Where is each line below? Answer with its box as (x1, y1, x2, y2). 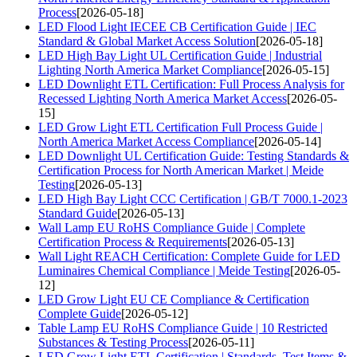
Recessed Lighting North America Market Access (38, 92, 287, 106)
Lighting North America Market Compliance (38, 63, 262, 77)
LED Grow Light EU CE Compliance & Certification (38, 292, 309, 307)
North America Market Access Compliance (38, 135, 254, 149)
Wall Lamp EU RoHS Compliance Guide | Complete (38, 221, 305, 235)
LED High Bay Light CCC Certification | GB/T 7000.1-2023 (38, 192, 347, 206)
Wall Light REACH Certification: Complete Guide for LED (38, 249, 340, 264)
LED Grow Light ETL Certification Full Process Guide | (38, 120, 323, 135)
